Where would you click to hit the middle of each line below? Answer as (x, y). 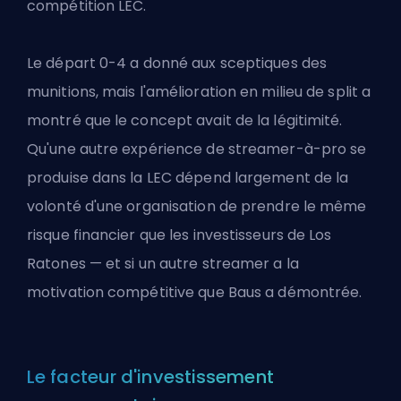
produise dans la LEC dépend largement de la (188, 177)
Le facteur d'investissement (150, 376)
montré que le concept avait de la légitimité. (185, 120)
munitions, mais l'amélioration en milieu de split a (199, 91)
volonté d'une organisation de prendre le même (197, 206)
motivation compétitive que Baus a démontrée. (195, 292)
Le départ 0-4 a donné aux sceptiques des (177, 63)
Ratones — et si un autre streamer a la (163, 263)
